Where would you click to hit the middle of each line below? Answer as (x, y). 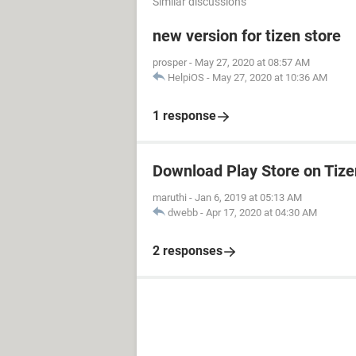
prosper (170, 62)
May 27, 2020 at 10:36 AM (270, 77)
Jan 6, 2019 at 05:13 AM (248, 197)
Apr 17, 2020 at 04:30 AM (261, 213)
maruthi (170, 197)
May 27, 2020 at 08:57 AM (252, 62)
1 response (184, 116)
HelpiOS (186, 77)
